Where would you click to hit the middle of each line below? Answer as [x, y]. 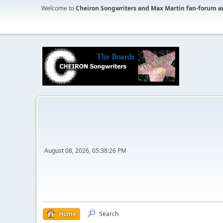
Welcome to [58, 8]
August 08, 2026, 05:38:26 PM [85, 150]
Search [109, 214]
